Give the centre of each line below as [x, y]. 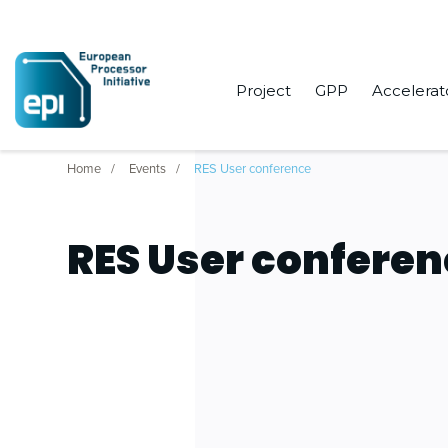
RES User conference [253, 168]
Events [148, 168]
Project [263, 91]
